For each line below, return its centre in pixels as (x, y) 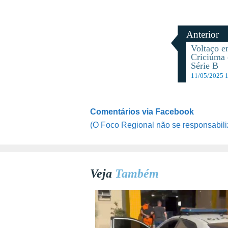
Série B (205, 66)
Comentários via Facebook (142, 112)
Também (137, 174)
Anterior (202, 35)
